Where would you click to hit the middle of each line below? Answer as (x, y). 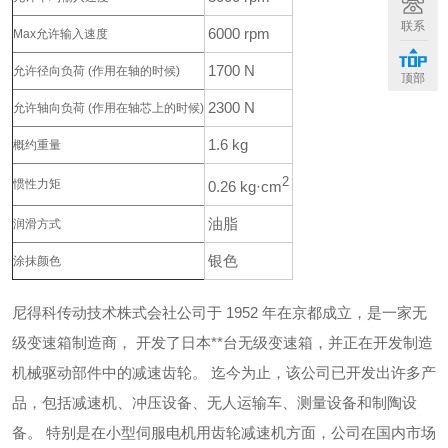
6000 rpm (239, 34)
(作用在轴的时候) (132, 71)
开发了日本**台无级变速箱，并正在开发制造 (284, 343)
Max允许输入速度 (60, 34)
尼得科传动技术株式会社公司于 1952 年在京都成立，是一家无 (219, 313)
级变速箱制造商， (72, 343)
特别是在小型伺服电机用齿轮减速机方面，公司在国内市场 (241, 433)
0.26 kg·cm (245, 187)
